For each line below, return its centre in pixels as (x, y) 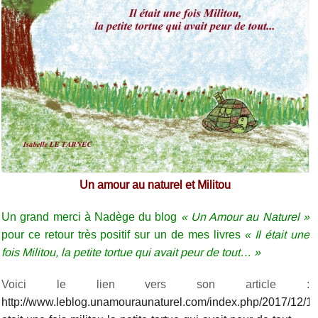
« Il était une (277, 235)
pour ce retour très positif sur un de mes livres (123, 235)
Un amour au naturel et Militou (155, 185)
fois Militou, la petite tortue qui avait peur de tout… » (131, 253)
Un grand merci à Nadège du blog (91, 217)
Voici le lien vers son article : (155, 285)
